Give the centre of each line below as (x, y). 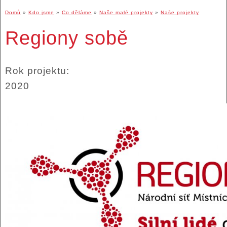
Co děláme (77, 13)
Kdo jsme (41, 13)
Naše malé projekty (126, 13)
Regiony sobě (66, 38)
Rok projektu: (39, 70)
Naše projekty (180, 13)
